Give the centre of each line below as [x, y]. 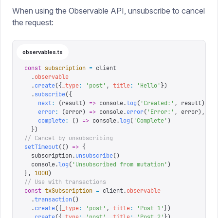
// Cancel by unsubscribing [69, 138]
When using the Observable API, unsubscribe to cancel [109, 11]
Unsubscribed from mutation [120, 164]
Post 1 [150, 208]
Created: [157, 103]
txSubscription [67, 191]
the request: [33, 22]
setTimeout [41, 147]
